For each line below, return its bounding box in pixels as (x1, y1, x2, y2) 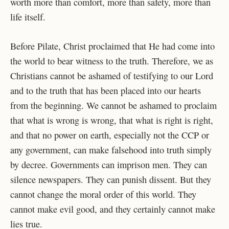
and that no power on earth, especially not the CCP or (10, 128, 209, 141)
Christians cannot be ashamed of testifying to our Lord (10, 69, 213, 82)
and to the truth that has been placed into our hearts (10, 84, 201, 97)
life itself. (10, 10, 45, 23)
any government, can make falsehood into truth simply (10, 143, 212, 156)
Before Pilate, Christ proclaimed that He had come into (10, 39, 215, 52)
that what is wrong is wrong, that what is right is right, (10, 113, 213, 126)
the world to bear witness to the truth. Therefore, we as (10, 54, 213, 67)
